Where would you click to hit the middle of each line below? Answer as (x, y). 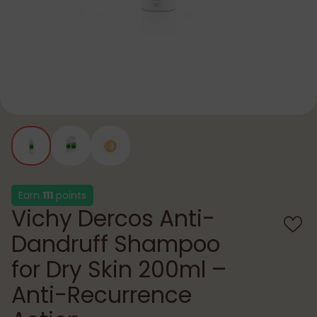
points (70, 195)
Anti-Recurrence (102, 295)
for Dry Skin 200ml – (119, 269)
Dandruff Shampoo (116, 244)
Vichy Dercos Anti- (113, 218)
